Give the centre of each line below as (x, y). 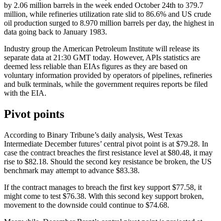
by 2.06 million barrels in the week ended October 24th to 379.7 (104, 5)
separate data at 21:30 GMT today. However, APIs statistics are (102, 58)
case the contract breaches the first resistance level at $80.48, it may (108, 153)
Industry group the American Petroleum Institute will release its (102, 49)
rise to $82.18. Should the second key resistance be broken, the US (108, 162)
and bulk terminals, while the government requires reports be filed (106, 84)
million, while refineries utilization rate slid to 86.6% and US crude (108, 14)
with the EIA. (25, 93)
